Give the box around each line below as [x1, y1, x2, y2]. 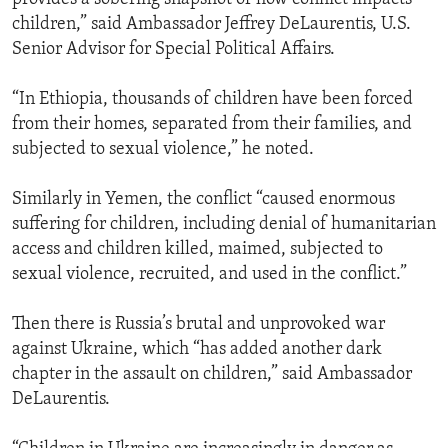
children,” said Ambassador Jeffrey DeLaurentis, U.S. [12, 15, 411, 35]
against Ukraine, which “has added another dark [12, 340, 382, 360]
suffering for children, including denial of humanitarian [12, 215, 436, 235]
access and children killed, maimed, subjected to [12, 240, 383, 260]
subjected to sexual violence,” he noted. [12, 140, 314, 160]
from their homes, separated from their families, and [12, 115, 412, 135]
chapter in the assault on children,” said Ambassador [12, 365, 412, 385]
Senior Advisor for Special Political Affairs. [12, 40, 335, 60]
